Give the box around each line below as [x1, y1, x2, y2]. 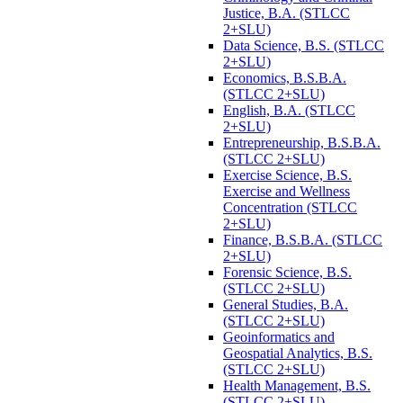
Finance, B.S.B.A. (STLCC [223, 231, 382, 247]
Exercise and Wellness [223, 183, 350, 199]
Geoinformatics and [223, 328, 335, 345]
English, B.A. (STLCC [223, 102, 355, 118]
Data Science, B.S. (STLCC [223, 37, 384, 53]
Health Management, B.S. [223, 377, 371, 393]
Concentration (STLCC [223, 199, 357, 215]
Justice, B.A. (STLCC [223, 4, 350, 21]
